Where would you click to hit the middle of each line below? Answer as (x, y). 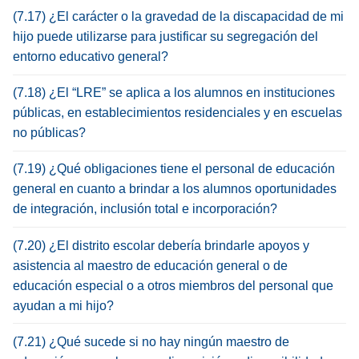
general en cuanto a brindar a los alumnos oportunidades (175, 189)
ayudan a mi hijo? (63, 305)
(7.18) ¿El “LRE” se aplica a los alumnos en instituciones (174, 93)
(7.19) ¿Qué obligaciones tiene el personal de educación (174, 169)
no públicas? (49, 133)
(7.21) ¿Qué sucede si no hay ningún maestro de (151, 341)
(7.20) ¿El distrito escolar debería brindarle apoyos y (161, 245)
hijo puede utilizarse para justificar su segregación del (165, 36)
